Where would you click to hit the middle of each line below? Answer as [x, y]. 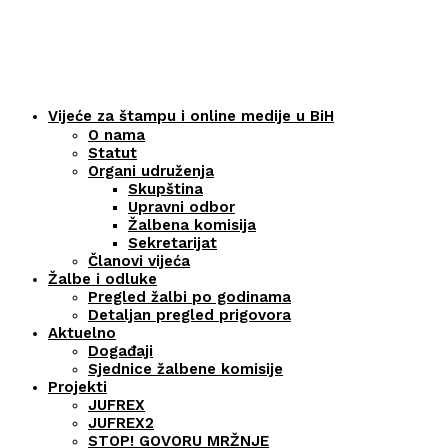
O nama [116, 134]
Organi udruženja [151, 170]
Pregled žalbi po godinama [189, 296]
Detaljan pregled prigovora [189, 314]
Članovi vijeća [139, 260]
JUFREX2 [121, 422]
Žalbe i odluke [102, 278]
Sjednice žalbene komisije [185, 368]
